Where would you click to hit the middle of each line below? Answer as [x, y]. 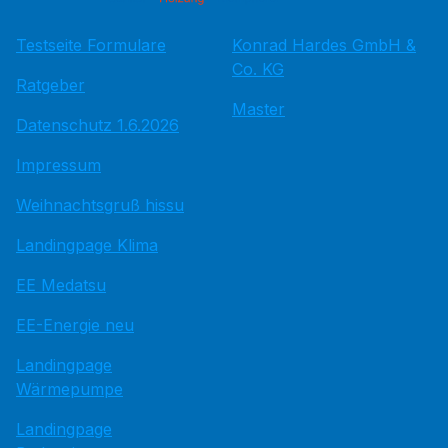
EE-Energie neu [75, 325]
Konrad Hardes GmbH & [324, 45]
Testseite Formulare [91, 45]
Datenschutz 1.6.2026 [97, 125]
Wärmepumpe [69, 389]
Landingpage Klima [87, 245]
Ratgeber [50, 85]
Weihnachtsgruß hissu [100, 205]
